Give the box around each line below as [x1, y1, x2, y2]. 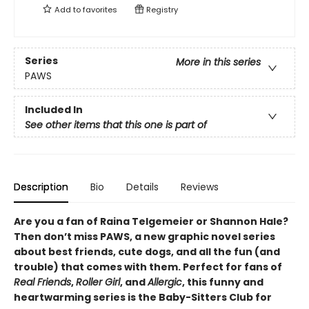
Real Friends [14, 275, 71, 290]
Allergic [148, 275, 182, 290]
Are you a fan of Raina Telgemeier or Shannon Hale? [14, 215, 288, 229]
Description [14, 180, 68, 195]
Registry [144, 4, 178, 16]
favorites [83, 4, 117, 16]
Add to [52, 4, 83, 16]
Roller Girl [76, 275, 120, 290]
